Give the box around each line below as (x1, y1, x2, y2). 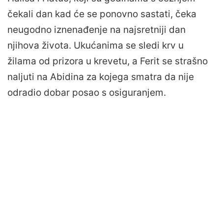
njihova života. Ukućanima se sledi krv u (7, 40, 184, 52)
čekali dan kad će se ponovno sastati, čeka (7, 8, 196, 20)
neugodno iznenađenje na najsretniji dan (7, 24, 186, 36)
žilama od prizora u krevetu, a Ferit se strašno (7, 55, 208, 67)
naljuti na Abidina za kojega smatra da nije (7, 71, 194, 83)
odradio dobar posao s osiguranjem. (7, 87, 166, 99)
